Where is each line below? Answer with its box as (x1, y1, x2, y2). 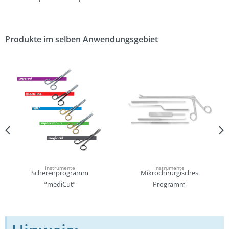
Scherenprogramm (31, 168, 88, 177)
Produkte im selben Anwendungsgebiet (5, 33, 158, 45)
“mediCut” (44, 179, 76, 189)
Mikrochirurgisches (140, 168, 198, 177)
